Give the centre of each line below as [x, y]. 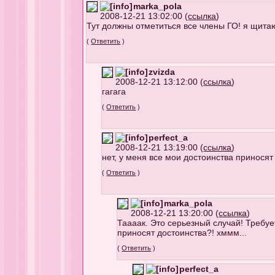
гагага [114, 91]
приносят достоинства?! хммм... [182, 233]
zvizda [162, 72]
